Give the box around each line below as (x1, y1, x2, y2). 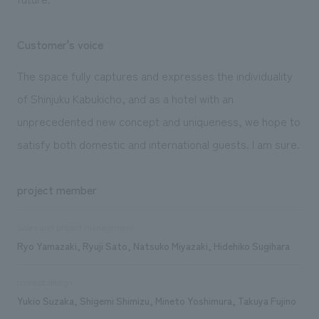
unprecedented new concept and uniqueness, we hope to (16, 112, 300, 130)
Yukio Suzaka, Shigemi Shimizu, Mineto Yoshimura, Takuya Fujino (16, 293, 296, 308)
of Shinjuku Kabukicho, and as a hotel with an (16, 89, 234, 107)
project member (16, 180, 97, 198)
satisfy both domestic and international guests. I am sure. (16, 135, 300, 152)
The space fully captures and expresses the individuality (16, 66, 293, 84)
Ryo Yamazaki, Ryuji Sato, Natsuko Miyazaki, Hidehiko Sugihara (16, 238, 290, 253)
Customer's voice (16, 35, 103, 53)
